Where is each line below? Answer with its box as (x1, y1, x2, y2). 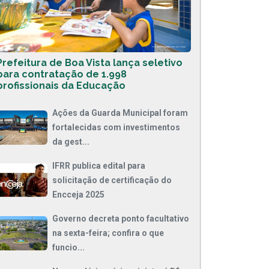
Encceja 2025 (52, 190, 104, 200)
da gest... (52, 137, 89, 147)
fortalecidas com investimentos (52, 122, 180, 133)
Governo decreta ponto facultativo (52, 214, 189, 224)
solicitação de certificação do (52, 175, 172, 186)
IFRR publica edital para (52, 161, 145, 171)
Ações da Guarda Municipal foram (52, 108, 188, 118)
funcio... (52, 243, 85, 253)
